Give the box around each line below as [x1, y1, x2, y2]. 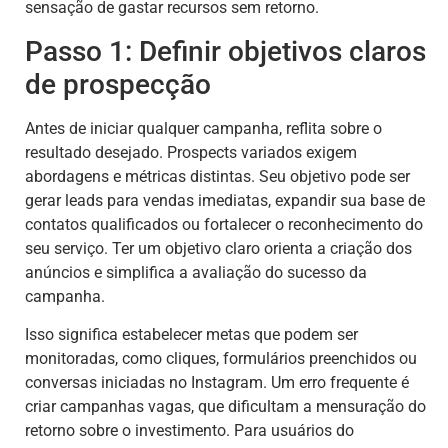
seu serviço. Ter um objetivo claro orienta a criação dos [25, 238, 412, 258]
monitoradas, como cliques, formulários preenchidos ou [25, 349, 417, 369]
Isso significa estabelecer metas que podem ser [25, 325, 358, 345]
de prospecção [25, 67, 211, 101]
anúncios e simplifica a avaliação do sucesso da [25, 262, 367, 282]
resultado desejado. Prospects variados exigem [25, 142, 357, 162]
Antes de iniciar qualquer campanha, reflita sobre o [25, 118, 382, 138]
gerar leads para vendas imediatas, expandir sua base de [25, 190, 425, 210]
